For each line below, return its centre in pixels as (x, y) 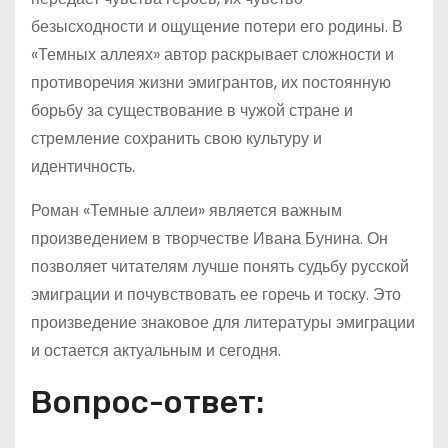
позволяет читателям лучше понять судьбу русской (220, 266)
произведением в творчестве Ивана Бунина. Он (209, 238)
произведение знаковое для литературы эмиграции (223, 322)
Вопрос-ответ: (147, 402)
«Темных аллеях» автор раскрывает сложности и (212, 54)
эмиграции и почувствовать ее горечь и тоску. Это (216, 294)
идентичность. (83, 166)
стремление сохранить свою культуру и (176, 138)
